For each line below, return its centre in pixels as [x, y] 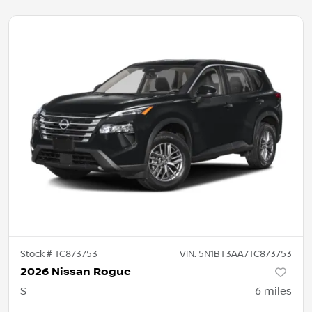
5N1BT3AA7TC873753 [245, 255]
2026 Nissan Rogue [76, 272]
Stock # [37, 255]
